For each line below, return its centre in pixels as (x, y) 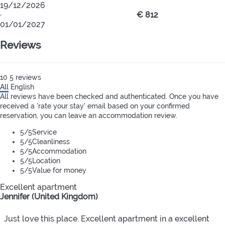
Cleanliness (51, 142)
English (22, 87)
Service (44, 132)
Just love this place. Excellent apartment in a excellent (107, 219)
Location (46, 161)
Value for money (59, 171)
